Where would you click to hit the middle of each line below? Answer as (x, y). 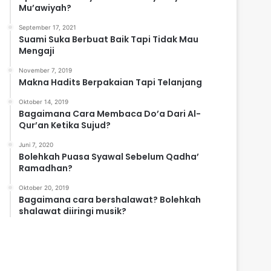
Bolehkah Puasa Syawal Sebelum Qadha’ (109, 156)
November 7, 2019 (46, 70)
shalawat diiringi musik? (73, 211)
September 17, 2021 (48, 27)
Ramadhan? (46, 168)
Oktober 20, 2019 (44, 187)
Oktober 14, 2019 (44, 101)
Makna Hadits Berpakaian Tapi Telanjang (111, 82)
